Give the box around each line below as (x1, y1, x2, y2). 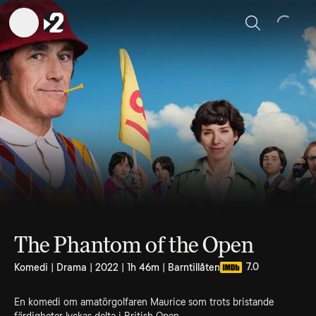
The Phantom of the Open (14, 231, 254, 258)
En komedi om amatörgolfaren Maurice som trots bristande (14, 296, 274, 308)
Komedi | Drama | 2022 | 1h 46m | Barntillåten (14, 262, 220, 273)
